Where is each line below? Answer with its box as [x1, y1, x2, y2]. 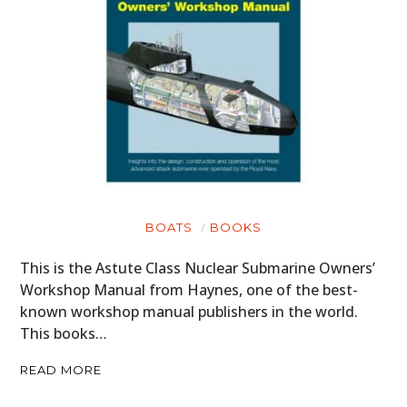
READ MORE [20, 362, 103, 377]
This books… [20, 323, 108, 343]
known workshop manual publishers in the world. [20, 301, 359, 322]
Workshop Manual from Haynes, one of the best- [20, 279, 359, 300]
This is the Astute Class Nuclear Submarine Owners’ [20, 257, 376, 278]
